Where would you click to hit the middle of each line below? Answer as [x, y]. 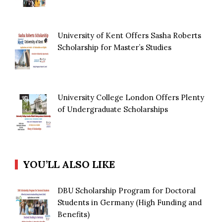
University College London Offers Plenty [131, 98]
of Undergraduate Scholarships [113, 110]
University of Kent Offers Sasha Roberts [130, 36]
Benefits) [74, 215]
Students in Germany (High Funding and [130, 203]
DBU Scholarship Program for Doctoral [127, 191]
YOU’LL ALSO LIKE [69, 165]
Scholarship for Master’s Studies [115, 48]
